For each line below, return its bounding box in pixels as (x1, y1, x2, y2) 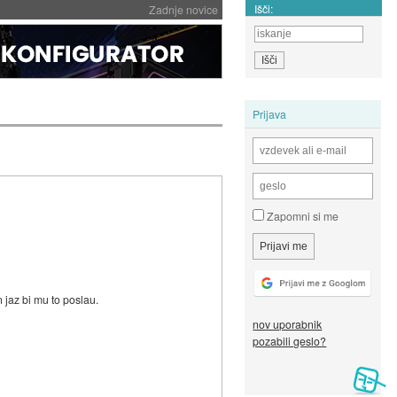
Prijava (253, 105, 287, 121)
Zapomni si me (264, 208, 339, 224)
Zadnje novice (148, 2, 218, 17)
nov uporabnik (253, 316, 323, 332)
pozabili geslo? (253, 333, 327, 349)
